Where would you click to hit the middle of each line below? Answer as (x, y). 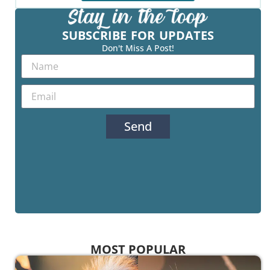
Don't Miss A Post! (138, 48)
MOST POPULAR (138, 250)
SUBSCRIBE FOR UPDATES (138, 36)
